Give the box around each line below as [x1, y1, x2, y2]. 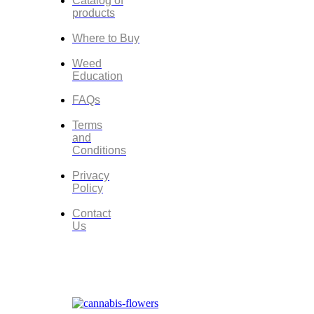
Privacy [72, 170, 109, 182]
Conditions [72, 144, 126, 157]
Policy [72, 182, 103, 195]
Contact [72, 207, 111, 220]
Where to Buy [72, 32, 139, 45]
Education [72, 70, 123, 83]
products [72, 7, 115, 20]
